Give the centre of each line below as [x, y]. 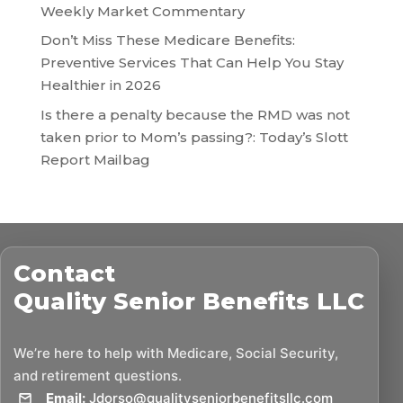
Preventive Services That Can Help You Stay [192, 63]
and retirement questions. [98, 375]
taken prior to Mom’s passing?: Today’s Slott [194, 137]
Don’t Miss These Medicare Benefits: [167, 40]
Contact [64, 273]
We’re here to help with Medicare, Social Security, [176, 353]
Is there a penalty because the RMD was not [195, 114]
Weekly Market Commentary [142, 11]
